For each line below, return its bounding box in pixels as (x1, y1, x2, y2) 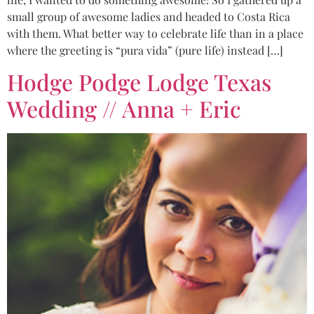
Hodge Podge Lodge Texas (7, 67, 271, 97)
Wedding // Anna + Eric (7, 93, 241, 124)
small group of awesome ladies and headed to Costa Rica (7, 8, 290, 24)
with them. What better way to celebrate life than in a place (7, 25, 303, 41)
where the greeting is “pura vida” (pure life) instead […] (7, 42, 283, 57)
